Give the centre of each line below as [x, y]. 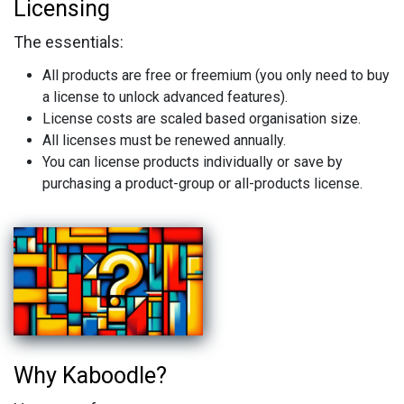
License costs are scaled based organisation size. [202, 118]
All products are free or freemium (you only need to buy [216, 75]
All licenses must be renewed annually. [164, 140]
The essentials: [69, 41]
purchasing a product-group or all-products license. [202, 183]
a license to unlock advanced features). [165, 96]
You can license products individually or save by [193, 161]
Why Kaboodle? [90, 375]
